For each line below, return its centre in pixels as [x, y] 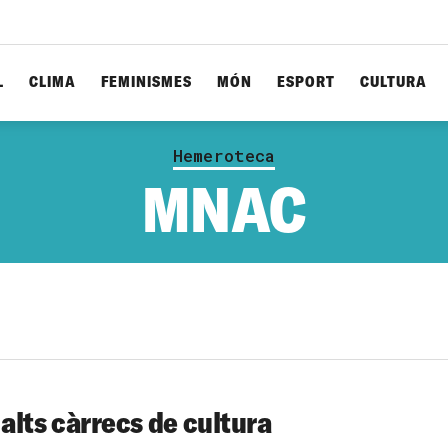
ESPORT [306, 81]
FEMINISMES [146, 81]
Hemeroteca [224, 156]
